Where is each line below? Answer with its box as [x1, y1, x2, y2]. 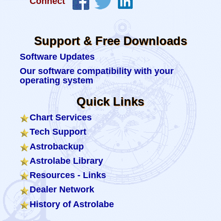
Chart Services [30, 112, 92, 122]
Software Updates [20, 52, 95, 62]
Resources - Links [30, 170, 106, 180]
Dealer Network [30, 184, 94, 195]
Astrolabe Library [30, 155, 103, 166]
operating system [20, 75, 93, 85]
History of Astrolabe [30, 199, 114, 209]
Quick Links [76, 95, 145, 108]
